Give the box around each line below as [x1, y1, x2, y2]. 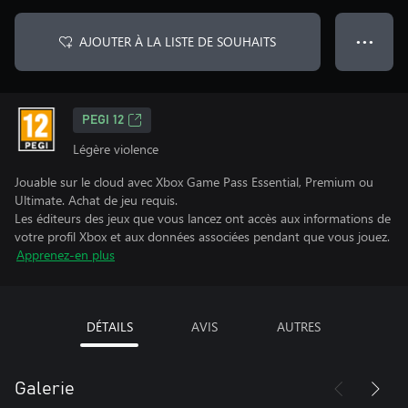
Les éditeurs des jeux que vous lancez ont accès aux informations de [15, 209, 391, 227]
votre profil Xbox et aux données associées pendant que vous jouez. [15, 228, 390, 245]
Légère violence [73, 140, 158, 158]
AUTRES [277, 318, 321, 335]
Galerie [15, 380, 75, 398]
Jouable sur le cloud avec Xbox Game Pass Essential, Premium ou [15, 173, 373, 190]
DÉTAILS [86, 318, 133, 335]
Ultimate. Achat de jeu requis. [15, 191, 178, 209]
